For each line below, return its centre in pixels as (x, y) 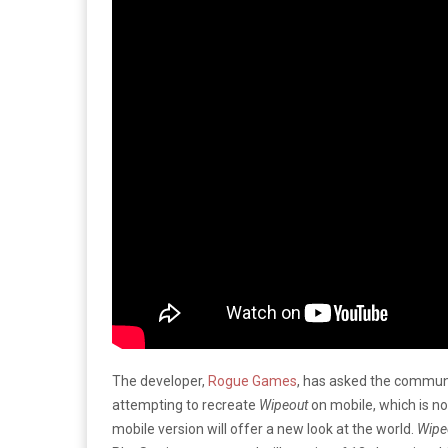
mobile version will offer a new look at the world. (264, 429)
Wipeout (285, 405)
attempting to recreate (185, 405)
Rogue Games (252, 381)
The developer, (160, 381)
